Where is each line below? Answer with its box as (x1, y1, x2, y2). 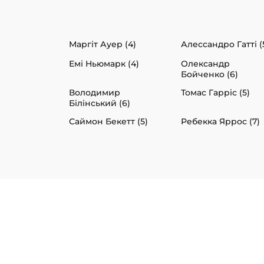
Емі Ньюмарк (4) (69, 58, 139, 70)
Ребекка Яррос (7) (181, 116, 260, 127)
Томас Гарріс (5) (181, 87, 250, 98)
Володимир (69, 87, 120, 98)
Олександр (181, 58, 230, 70)
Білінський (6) (69, 98, 130, 109)
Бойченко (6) (181, 69, 238, 80)
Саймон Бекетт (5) (69, 116, 148, 127)
